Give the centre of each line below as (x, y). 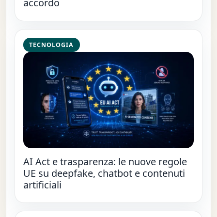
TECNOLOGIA (52, 45)
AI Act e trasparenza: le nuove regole (105, 161)
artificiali (42, 185)
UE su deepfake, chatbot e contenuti (104, 173)
